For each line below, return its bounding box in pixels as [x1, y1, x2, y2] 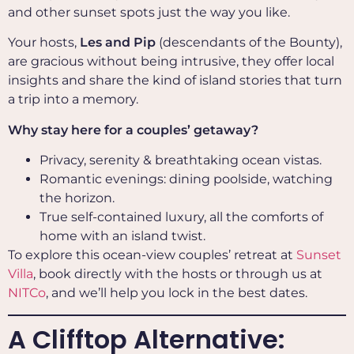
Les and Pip [80, 35, 156, 51]
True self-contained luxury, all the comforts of [40, 209, 323, 225]
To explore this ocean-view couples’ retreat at [8, 247, 296, 263]
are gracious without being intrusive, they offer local [8, 54, 334, 70]
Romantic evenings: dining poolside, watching [40, 171, 333, 187]
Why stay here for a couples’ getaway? [8, 122, 258, 137]
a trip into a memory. [8, 92, 138, 107]
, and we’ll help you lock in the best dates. [46, 285, 307, 301]
